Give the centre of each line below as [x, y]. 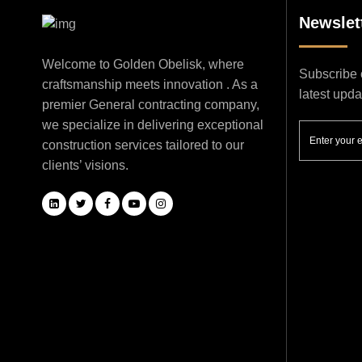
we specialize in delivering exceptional [153, 124]
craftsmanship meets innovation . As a [150, 84]
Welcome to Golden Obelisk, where [143, 64]
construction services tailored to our [143, 145]
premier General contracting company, [151, 104]
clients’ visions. [85, 165]
